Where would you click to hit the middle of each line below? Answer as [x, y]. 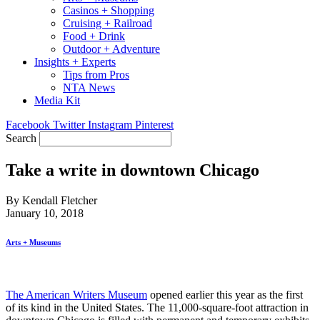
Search [21, 138]
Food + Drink [94, 36]
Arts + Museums [33, 242]
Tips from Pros [96, 75]
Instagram [110, 125]
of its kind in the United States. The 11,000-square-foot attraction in [157, 307]
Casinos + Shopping [109, 10]
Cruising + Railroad [107, 23]
